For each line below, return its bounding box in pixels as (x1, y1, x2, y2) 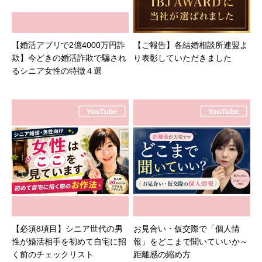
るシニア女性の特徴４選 (12, 65, 102, 75)
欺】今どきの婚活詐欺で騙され (12, 53, 127, 63)
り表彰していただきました (133, 53, 232, 63)
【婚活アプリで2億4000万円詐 (12, 40, 126, 50)
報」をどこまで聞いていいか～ (133, 236, 249, 246)
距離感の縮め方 (133, 249, 191, 259)
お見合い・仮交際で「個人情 (133, 223, 240, 233)
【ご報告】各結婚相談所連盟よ (133, 40, 249, 50)
